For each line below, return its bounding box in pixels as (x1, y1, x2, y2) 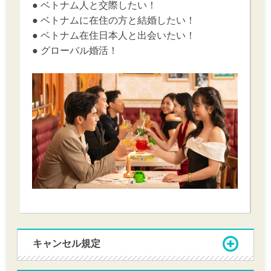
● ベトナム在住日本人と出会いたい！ (32, 30, 196, 41)
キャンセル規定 (33, 238, 101, 249)
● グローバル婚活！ (32, 45, 119, 56)
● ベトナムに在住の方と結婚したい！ (32, 15, 196, 25)
